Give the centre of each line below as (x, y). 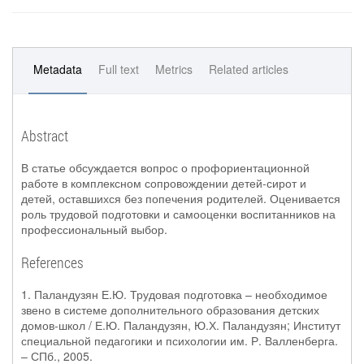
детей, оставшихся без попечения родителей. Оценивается (181, 198)
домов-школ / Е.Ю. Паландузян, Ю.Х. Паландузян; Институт (181, 325)
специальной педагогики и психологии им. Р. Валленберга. (180, 340)
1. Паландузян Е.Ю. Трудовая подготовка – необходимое (174, 294)
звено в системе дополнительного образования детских (170, 310)
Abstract (45, 136)
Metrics (174, 69)
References (52, 262)
